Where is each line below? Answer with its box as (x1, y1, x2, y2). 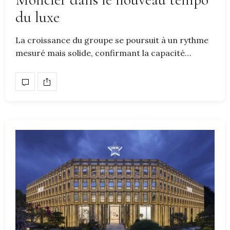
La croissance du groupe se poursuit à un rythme (15, 35, 208, 46)
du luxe (15, 8, 60, 27)
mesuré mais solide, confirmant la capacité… (15, 48, 191, 59)
